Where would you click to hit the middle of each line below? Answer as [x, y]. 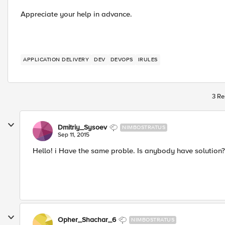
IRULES [148, 60]
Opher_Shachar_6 [87, 220]
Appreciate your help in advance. [76, 14]
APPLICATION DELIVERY [56, 60]
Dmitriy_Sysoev [82, 127]
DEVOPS [122, 60]
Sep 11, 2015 [74, 135]
